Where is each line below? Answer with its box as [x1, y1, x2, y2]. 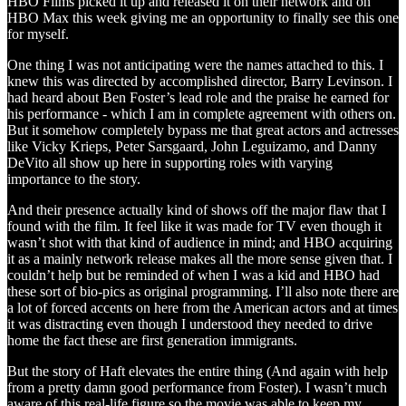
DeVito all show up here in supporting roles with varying [7, 154, 333, 170]
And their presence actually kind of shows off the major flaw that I [7, 201, 386, 217]
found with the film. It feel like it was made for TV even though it [7, 217, 382, 234]
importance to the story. [7, 170, 140, 187]
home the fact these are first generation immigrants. [7, 332, 297, 348]
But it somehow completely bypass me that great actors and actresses [7, 121, 399, 138]
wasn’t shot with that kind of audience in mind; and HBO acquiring [7, 234, 392, 250]
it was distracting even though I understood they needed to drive [7, 315, 372, 332]
